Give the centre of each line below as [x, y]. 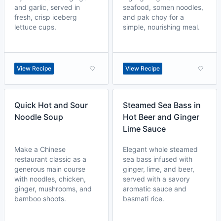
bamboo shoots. [40, 199]
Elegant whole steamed [160, 149]
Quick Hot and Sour [51, 105]
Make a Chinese [40, 149]
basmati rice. [144, 199]
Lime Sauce [144, 129]
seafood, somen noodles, [163, 7]
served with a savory [156, 179]
